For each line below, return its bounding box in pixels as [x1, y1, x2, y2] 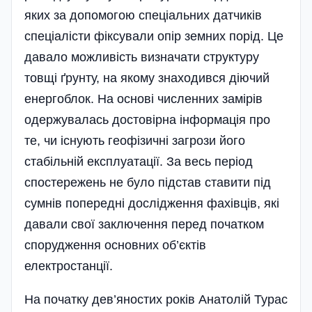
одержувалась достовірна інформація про [24, 112, 270, 127]
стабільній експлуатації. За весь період [24, 154, 253, 169]
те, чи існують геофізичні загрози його [24, 133, 245, 148]
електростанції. [24, 258, 113, 273]
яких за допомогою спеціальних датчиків [24, 8, 262, 22]
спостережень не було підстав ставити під [24, 175, 271, 189]
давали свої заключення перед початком [24, 217, 264, 231]
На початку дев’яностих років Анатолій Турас [24, 292, 288, 306]
